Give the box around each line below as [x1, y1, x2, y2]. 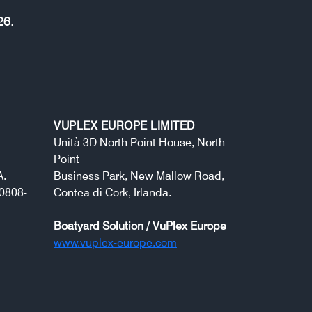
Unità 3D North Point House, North [54, 135, 225, 149]
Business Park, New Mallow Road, [54, 169, 224, 182]
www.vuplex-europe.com [54, 235, 177, 249]
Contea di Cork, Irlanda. [54, 185, 171, 199]
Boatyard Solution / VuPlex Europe [54, 219, 226, 233]
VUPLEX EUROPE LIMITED [54, 118, 195, 132]
